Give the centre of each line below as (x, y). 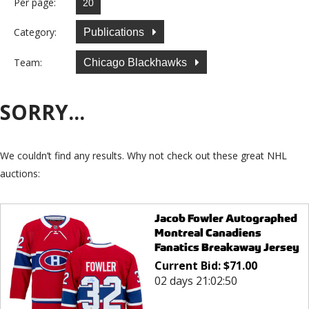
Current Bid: (189, 266)
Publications (115, 32)
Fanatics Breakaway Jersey (227, 248)
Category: (35, 32)
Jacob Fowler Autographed (226, 219)
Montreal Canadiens (208, 233)
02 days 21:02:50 (196, 281)
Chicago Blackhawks (137, 62)
